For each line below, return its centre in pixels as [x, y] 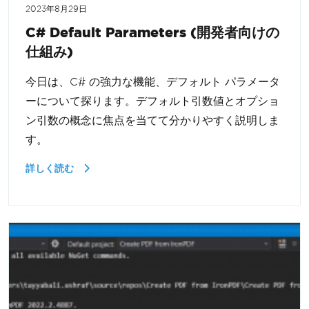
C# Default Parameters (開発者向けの [152, 32]
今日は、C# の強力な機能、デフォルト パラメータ [153, 82]
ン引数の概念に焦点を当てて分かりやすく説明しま [152, 121]
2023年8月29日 [56, 9]
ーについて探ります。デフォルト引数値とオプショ [152, 101]
